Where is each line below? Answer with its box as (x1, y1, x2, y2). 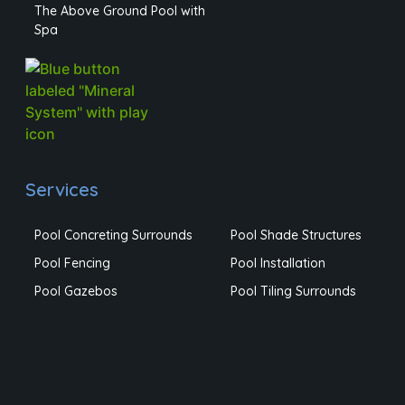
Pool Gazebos (33, 282, 118, 299)
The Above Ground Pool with (33, 2, 205, 19)
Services (24, 177, 99, 201)
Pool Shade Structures (230, 226, 362, 243)
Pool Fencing (33, 254, 110, 271)
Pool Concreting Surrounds (33, 226, 193, 243)
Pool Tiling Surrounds (230, 282, 356, 299)
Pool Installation (230, 254, 325, 271)
